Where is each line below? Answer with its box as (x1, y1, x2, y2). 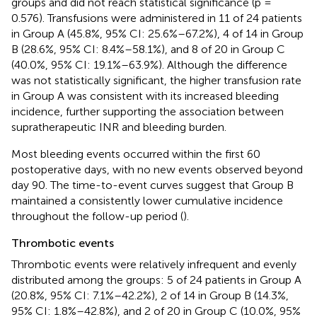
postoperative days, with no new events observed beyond (11, 163, 303, 177)
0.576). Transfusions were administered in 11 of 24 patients (11, 11, 302, 25)
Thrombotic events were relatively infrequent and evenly (11, 258, 296, 272)
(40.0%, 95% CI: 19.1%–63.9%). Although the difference (11, 58, 287, 72)
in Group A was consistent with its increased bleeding (11, 89, 279, 103)
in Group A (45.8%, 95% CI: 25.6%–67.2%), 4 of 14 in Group (11, 27, 304, 41)
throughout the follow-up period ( (11, 209, 183, 224)
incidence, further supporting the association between (11, 105, 284, 119)
